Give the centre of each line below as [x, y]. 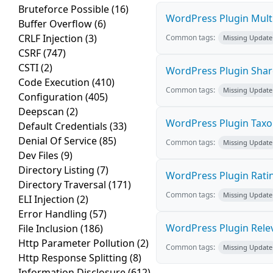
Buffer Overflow [56, 24]
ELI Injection [48, 200]
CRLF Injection [52, 39]
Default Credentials [64, 126]
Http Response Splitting [74, 258]
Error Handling [54, 214]
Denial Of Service [59, 141]
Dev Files [40, 156]
